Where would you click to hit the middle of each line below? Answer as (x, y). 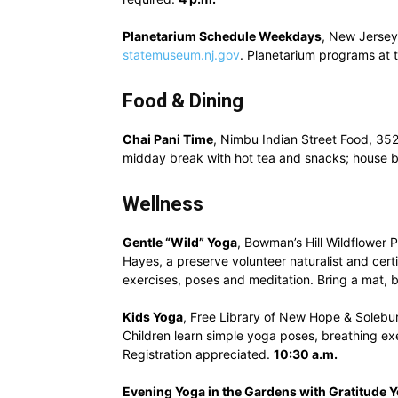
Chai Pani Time (168, 139)
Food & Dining (183, 101)
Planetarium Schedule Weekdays (222, 36)
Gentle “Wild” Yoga (180, 242)
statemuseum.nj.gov (181, 55)
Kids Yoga (153, 317)
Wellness (163, 204)
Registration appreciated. (198, 354)
